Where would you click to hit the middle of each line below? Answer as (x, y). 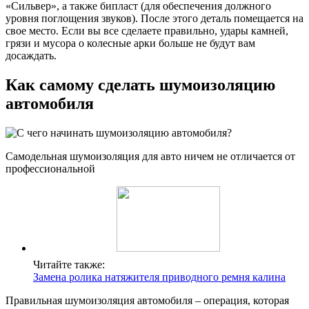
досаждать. (31, 56)
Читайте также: (69, 265)
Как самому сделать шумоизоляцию (140, 85)
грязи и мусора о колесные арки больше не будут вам (130, 43)
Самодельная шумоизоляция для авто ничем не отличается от (150, 157)
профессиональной (50, 169)
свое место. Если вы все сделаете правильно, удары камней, (147, 31)
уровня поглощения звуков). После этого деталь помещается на (154, 19)
